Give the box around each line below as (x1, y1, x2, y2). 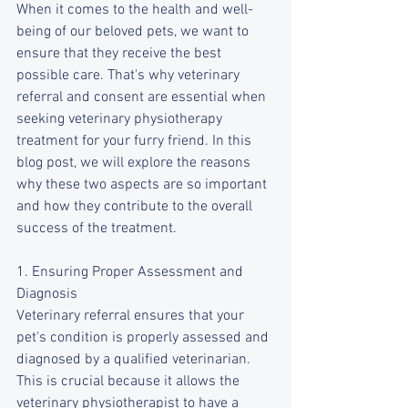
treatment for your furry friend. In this (16, 132, 255, 150)
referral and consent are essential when (16, 88, 270, 107)
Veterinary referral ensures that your (16, 307, 248, 325)
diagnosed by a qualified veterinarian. (16, 351, 254, 369)
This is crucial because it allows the (16, 372, 243, 391)
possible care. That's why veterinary (16, 66, 243, 85)
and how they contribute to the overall (16, 198, 256, 216)
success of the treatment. (16, 219, 177, 238)
